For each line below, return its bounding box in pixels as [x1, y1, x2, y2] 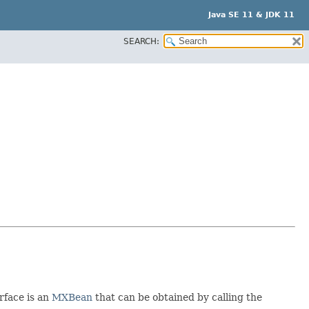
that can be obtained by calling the [92, 291, 262, 303]
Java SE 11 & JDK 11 [208, 10, 295, 19]
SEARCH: [123, 36, 159, 46]
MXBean [52, 291, 92, 303]
